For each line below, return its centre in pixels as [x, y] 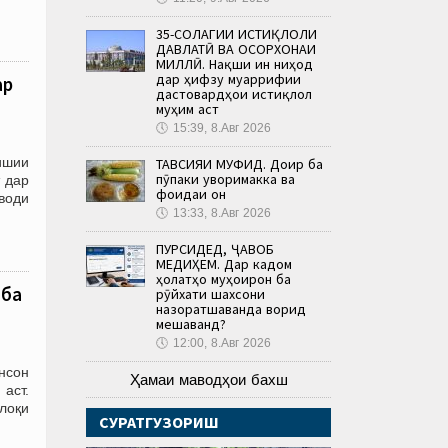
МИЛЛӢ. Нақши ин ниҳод [234, 63]
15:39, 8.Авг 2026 [222, 127]
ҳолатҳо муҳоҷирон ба [223, 278]
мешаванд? [191, 323]
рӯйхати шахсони [210, 293]
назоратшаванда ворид [231, 308]
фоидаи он [191, 193]
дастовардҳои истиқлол [234, 93]
